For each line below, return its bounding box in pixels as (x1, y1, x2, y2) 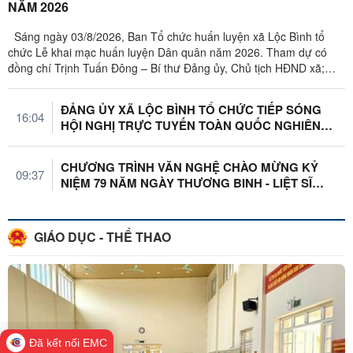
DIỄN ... (61, 189, 102, 207)
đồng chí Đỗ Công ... (8, 75, 111, 91)
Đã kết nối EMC (29, 336, 107, 349)
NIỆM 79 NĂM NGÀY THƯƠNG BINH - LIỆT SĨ (61, 173, 312, 191)
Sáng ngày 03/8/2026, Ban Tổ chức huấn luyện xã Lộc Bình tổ (8, 28, 325, 44)
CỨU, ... (61, 132, 103, 150)
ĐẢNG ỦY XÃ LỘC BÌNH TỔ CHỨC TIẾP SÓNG (61, 100, 321, 118)
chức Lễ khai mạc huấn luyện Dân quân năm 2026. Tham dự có (8, 43, 327, 60)
